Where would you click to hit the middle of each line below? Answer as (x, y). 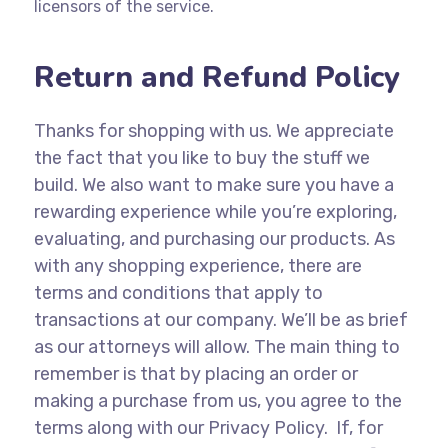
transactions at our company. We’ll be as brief (220, 320)
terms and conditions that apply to (178, 293)
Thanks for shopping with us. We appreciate (213, 131)
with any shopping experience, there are (197, 266)
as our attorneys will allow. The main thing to (216, 347)
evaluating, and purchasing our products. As (214, 239)
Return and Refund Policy (216, 77)
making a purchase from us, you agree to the (217, 401)
